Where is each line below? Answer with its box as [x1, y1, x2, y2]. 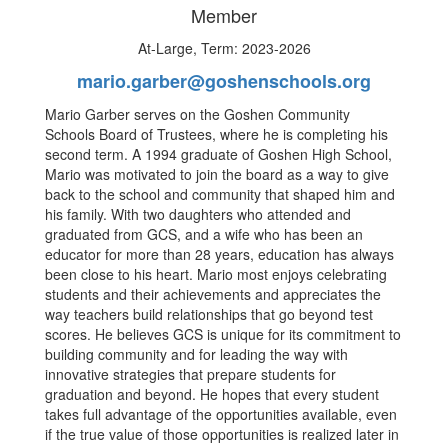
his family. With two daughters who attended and [45, 203, 351, 224]
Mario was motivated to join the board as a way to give [45, 163, 389, 184]
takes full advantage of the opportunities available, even [45, 403, 397, 424]
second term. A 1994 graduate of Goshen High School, [45, 143, 392, 164]
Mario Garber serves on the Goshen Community [45, 103, 350, 124]
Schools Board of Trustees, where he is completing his [45, 123, 388, 144]
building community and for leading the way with [45, 343, 348, 364]
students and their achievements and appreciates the [45, 283, 381, 304]
